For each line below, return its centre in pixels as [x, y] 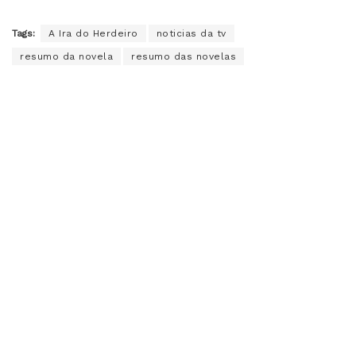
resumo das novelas [184, 57]
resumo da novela [66, 57]
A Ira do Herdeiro [93, 34]
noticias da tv [191, 34]
